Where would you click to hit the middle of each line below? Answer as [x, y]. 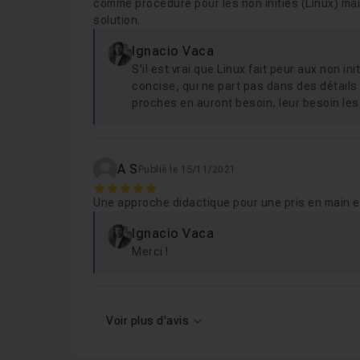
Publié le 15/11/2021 [187, 170]
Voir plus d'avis [148, 321]
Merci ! [150, 252]
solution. [117, 20]
